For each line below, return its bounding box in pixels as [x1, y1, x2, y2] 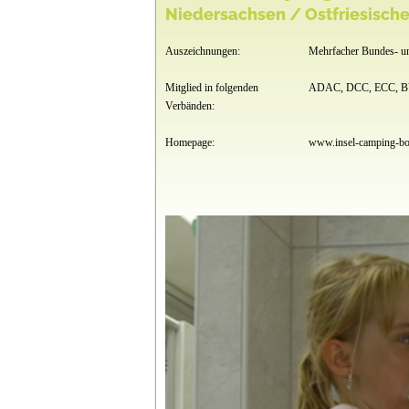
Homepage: [164, 136, 215, 149]
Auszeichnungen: [164, 45, 240, 58]
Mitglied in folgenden [164, 81, 258, 94]
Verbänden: [164, 100, 215, 112]
